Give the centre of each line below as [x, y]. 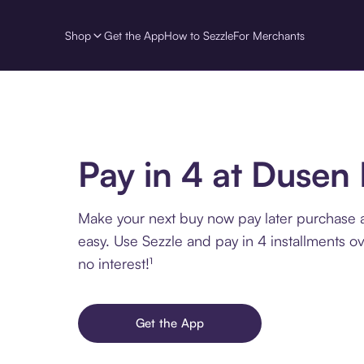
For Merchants [269, 35]
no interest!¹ [115, 263]
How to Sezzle [199, 35]
